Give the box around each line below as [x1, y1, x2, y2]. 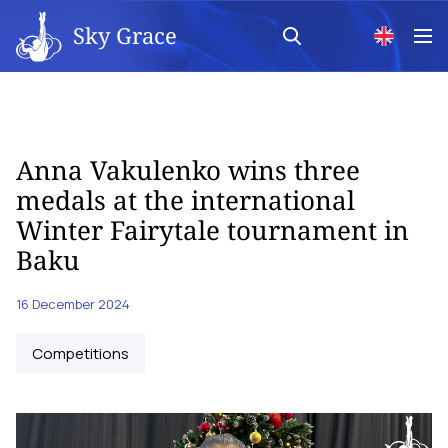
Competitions [32, 343, 129, 364]
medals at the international [16, 182, 355, 218]
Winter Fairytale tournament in [16, 212, 409, 248]
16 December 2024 [16, 295, 130, 313]
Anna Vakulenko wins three [16, 152, 360, 188]
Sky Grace [73, 19, 177, 50]
